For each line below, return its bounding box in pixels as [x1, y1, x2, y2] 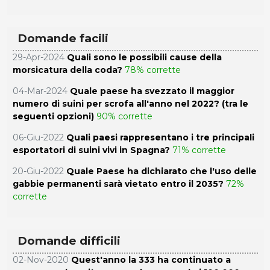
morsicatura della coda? [12, 64, 122, 75]
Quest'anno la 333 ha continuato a [71, 254, 231, 265]
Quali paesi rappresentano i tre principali [66, 131, 254, 143]
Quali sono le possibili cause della [66, 51, 222, 63]
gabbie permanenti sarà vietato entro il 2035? [12, 178, 224, 189]
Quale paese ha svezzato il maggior [69, 85, 234, 96]
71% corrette [172, 144, 226, 155]
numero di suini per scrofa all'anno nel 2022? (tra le [12, 98, 248, 109]
